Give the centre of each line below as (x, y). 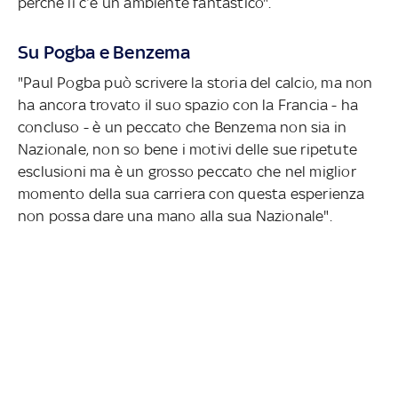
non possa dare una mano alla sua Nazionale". (175, 215)
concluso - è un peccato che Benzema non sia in (183, 127)
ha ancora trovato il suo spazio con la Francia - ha (188, 104)
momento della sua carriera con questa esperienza (191, 193)
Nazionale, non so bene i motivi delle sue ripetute (187, 149)
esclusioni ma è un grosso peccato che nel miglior (187, 171)
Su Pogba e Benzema (104, 52)
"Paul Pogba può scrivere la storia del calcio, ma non (195, 82)
